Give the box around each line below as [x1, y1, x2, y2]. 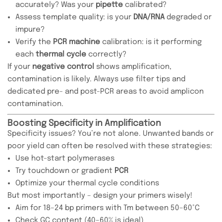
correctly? [88, 50, 126, 58]
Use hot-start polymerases [15, 154, 114, 163]
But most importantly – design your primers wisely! [7, 191, 192, 200]
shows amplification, [94, 62, 171, 71]
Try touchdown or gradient [15, 166, 114, 175]
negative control [32, 62, 94, 71]
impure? [15, 25, 45, 34]
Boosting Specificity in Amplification [7, 118, 161, 128]
